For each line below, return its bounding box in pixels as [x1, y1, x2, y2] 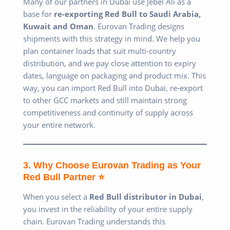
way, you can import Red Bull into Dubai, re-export [23, 82, 203, 93]
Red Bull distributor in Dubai [89, 191, 202, 202]
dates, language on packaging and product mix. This [23, 70, 206, 81]
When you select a [23, 191, 89, 202]
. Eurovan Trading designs [93, 21, 184, 31]
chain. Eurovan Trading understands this [23, 216, 165, 227]
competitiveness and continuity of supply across [23, 107, 193, 118]
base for [23, 8, 54, 19]
